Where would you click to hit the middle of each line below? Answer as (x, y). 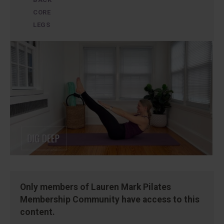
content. (37, 212)
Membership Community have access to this (110, 199)
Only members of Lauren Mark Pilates (95, 187)
